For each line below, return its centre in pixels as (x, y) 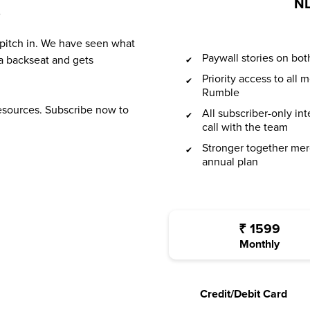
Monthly (259, 245)
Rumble (221, 93)
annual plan (230, 162)
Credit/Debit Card (244, 294)
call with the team (245, 128)
